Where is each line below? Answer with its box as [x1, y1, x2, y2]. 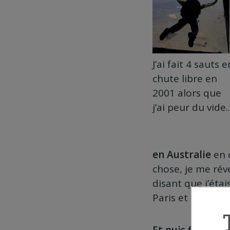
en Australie [152, 148, 211, 161]
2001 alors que [152, 86, 221, 100]
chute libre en [152, 72, 217, 85]
